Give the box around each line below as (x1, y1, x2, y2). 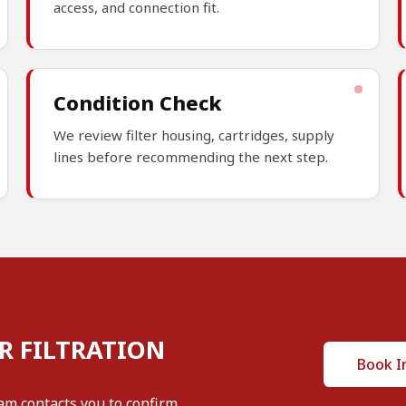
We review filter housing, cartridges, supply (53, 126, 335, 145)
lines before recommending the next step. (53, 148, 329, 167)
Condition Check (53, 89, 223, 117)
